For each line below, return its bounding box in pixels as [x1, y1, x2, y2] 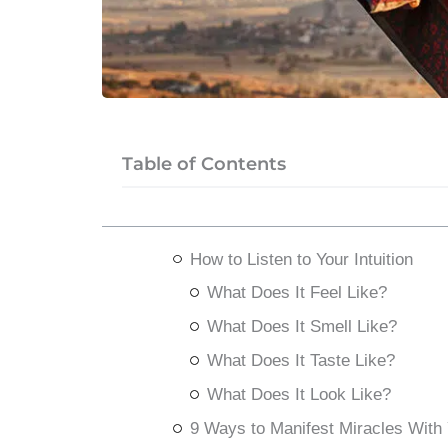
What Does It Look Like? [206, 385, 391, 405]
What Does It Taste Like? [206, 351, 395, 371]
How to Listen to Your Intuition [189, 249, 413, 269]
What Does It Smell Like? [206, 317, 397, 337]
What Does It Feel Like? [206, 283, 387, 303]
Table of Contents [122, 152, 286, 175]
